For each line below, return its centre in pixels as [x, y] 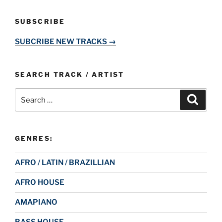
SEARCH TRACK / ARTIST [70, 74]
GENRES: [34, 139]
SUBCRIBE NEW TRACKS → [65, 41]
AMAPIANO [36, 202]
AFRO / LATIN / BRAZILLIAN [65, 163]
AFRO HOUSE [40, 183]
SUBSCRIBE [40, 22]
